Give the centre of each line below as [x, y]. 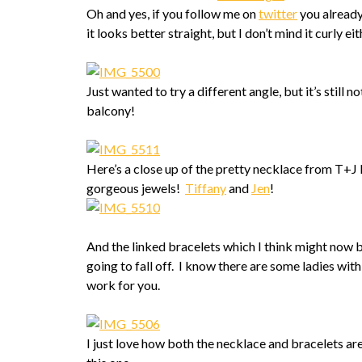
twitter [278, 13]
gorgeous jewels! [136, 188]
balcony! [111, 110]
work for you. [123, 285]
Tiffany [206, 188]
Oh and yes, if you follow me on [173, 13]
